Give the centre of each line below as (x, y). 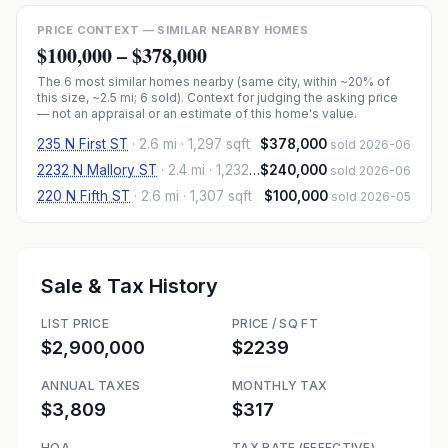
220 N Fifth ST (83, 196)
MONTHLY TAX (280, 385)
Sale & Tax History (129, 286)
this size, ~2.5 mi (85, 97)
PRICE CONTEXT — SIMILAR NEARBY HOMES (172, 30)
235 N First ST (82, 144)
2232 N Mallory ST (97, 170)
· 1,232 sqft (227, 170)
